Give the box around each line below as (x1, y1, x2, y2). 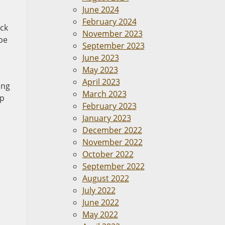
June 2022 (82, 197, 119, 208)
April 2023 (82, 76, 120, 87)
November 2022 (82, 137, 143, 148)
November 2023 (82, 28, 143, 39)
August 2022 (82, 173, 129, 184)
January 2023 (82, 113, 131, 124)
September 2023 (82, 40, 145, 51)
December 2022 (82, 125, 142, 136)
